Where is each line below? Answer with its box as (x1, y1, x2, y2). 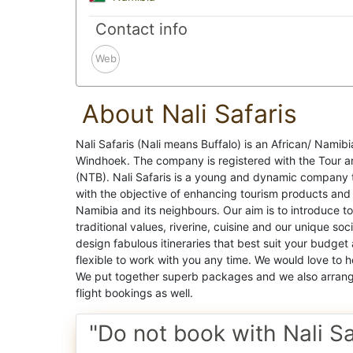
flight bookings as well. (76, 285, 193, 299)
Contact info (95, 19, 188, 39)
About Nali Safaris (82, 98, 297, 129)
